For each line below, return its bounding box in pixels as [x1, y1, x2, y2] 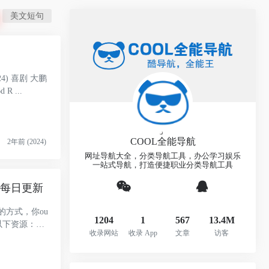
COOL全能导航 [130, 136, 196, 147]
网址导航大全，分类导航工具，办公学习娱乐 [85, 152, 241, 161]
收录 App [128, 229, 158, 238]
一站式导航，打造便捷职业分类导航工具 [92, 161, 233, 170]
